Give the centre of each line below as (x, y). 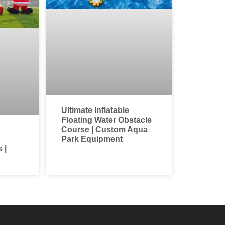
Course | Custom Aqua (104, 129)
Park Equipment (92, 139)
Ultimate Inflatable (95, 110)
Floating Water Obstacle (106, 120)
